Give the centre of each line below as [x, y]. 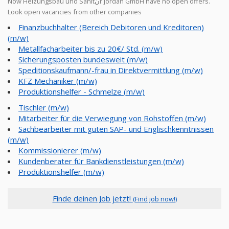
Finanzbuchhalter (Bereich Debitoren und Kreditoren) [111, 27]
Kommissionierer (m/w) [60, 150]
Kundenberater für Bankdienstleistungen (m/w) [101, 161]
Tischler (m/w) [44, 107]
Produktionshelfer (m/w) [61, 172]
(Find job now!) [155, 199]
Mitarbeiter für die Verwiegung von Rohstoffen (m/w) [112, 118]
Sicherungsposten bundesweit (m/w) [83, 59]
